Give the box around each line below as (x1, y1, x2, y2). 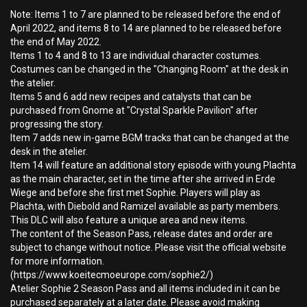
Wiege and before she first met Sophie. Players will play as (10, 187, 260, 198)
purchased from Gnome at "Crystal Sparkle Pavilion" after (10, 105, 258, 116)
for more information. (10, 256, 104, 267)
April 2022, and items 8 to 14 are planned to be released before (10, 23, 282, 34)
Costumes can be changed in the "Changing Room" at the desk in (10, 64, 288, 75)
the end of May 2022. (10, 36, 101, 47)
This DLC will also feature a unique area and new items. (10, 214, 247, 225)
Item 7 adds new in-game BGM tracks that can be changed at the (10, 132, 289, 143)
